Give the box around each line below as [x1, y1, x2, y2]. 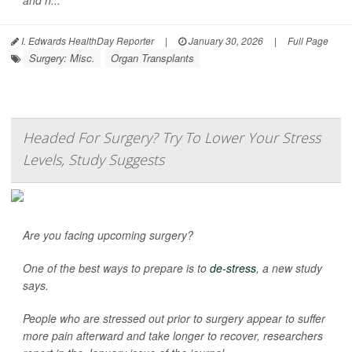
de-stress [210, 260, 256, 277]
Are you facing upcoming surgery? [23, 227, 193, 244]
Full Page [288, 34, 328, 48]
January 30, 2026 [186, 34, 263, 48]
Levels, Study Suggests [23, 150, 164, 170]
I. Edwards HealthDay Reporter [19, 34, 154, 48]
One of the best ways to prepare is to [23, 260, 210, 277]
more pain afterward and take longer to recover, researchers [23, 328, 323, 344]
